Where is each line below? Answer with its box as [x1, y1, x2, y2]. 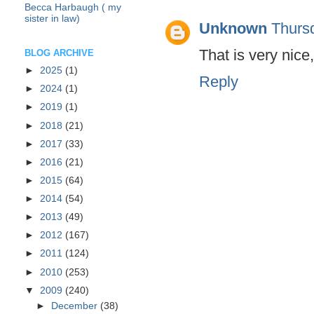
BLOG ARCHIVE [25, 48, 94, 59]
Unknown [199, 19, 267, 37]
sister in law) [25, 13, 80, 24]
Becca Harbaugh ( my [25, 1, 121, 13]
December [51, 301, 101, 312]
